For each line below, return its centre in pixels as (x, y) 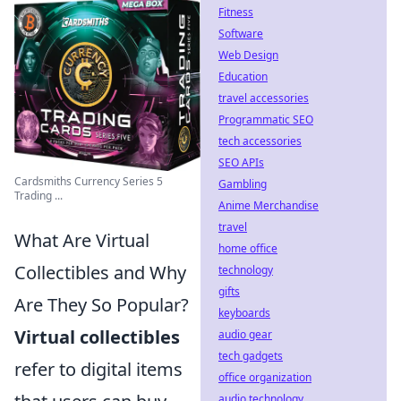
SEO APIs (241, 162)
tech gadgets (251, 356)
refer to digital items (98, 369)
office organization (265, 377)
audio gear (245, 334)
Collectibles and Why (100, 272)
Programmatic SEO (266, 119)
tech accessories (260, 141)
